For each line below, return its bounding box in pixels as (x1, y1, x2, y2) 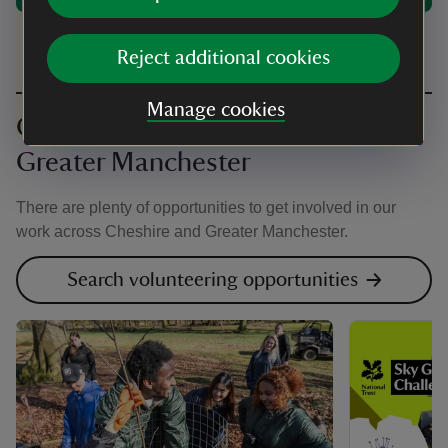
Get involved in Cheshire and (16, 113, 356, 142)
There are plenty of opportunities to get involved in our (16, 199, 396, 217)
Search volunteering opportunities (66, 270, 358, 291)
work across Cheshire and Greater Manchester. (16, 223, 348, 241)
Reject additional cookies (117, 48, 331, 68)
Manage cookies (146, 100, 285, 120)
